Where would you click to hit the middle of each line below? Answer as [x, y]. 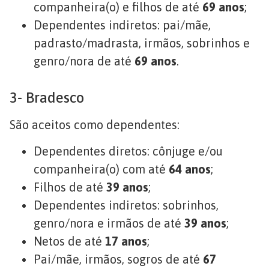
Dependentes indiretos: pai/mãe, [122, 25]
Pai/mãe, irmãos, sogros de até [118, 259]
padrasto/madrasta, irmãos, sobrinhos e [142, 43]
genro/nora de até [84, 61]
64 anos [190, 169]
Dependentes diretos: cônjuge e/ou [128, 151]
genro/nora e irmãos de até [109, 223]
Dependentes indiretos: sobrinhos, [126, 205]
